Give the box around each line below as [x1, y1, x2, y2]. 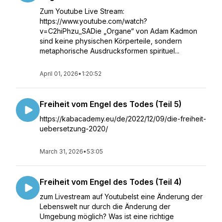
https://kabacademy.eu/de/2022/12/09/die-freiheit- [40, 114, 206, 123]
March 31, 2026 [40, 148, 83, 155]
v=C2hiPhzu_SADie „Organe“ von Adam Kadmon [40, 27, 197, 35]
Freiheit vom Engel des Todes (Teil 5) [40, 99, 181, 109]
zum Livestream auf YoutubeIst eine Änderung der [40, 192, 203, 201]
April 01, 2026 [40, 70, 78, 77]
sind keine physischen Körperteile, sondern [40, 37, 182, 45]
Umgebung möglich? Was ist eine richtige [40, 212, 174, 221]
